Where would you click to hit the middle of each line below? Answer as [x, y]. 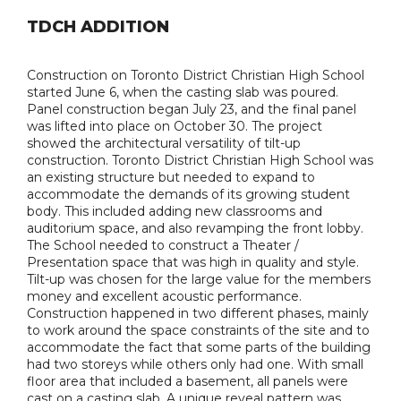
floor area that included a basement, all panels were [188, 381]
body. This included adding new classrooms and [175, 211]
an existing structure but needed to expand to [171, 177]
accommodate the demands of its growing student [188, 194]
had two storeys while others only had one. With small [195, 364]
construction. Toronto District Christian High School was [200, 160]
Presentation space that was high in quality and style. [193, 262]
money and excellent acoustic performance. [164, 296]
